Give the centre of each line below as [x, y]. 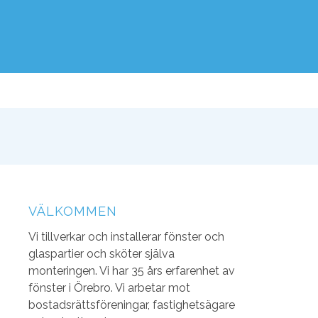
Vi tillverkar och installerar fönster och [126, 236]
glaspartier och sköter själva [101, 253]
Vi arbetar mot [152, 287]
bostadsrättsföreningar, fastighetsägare [131, 305]
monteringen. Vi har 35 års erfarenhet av [131, 270]
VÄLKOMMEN [72, 211]
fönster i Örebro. [71, 287]
